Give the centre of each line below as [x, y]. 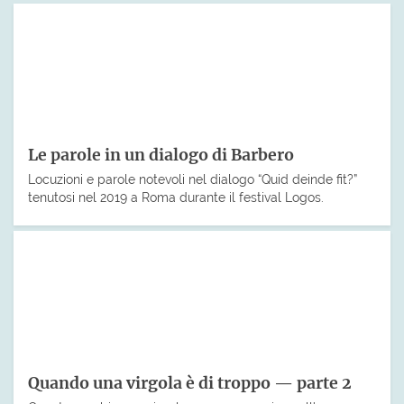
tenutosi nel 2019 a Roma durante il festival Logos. [176, 197]
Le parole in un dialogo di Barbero [161, 156]
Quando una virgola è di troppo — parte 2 [190, 384]
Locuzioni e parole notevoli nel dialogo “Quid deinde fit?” [193, 179]
